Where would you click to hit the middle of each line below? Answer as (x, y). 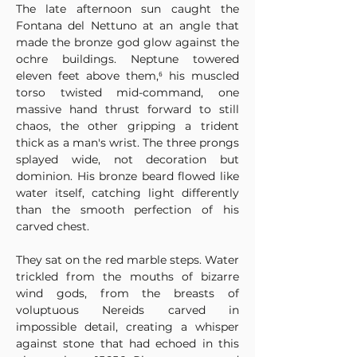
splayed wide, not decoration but (127, 159)
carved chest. (53, 226)
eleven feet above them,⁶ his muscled (127, 76)
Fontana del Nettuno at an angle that (127, 25)
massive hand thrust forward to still (127, 109)
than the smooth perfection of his (127, 210)
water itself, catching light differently (127, 193)
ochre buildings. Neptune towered (127, 59)
